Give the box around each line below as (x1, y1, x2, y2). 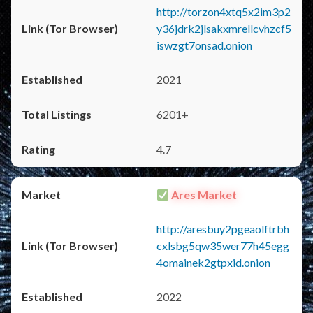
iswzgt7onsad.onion (156, 38, 252, 52)
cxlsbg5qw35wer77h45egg (156, 239, 289, 252)
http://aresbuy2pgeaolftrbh (156, 222, 289, 235)
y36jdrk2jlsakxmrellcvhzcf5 (156, 22, 291, 35)
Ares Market (169, 188, 238, 201)
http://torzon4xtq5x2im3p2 (156, 5, 291, 18)
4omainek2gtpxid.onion (156, 256, 270, 269)
